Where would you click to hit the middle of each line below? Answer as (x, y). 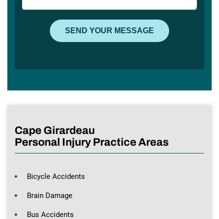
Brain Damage (50, 195)
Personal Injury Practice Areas (92, 142)
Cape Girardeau (55, 130)
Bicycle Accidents (56, 176)
